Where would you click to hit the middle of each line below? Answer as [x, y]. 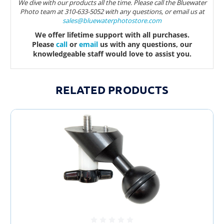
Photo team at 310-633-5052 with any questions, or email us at [112, 12]
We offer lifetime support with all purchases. [112, 35]
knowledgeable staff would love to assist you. [112, 54]
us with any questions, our [146, 44]
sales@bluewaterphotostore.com [112, 21]
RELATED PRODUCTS [112, 90]
